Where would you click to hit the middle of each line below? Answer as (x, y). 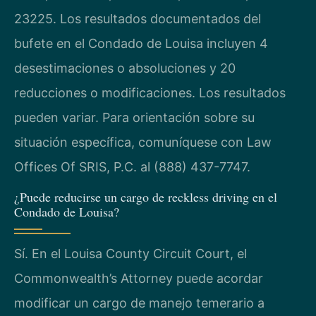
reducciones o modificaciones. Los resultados (150, 93)
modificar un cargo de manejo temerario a (139, 303)
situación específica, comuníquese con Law (143, 142)
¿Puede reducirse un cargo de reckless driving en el (146, 196)
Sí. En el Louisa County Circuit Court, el (130, 253)
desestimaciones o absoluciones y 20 (125, 68)
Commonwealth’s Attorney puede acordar (139, 278)
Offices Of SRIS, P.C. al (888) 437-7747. (132, 167)
